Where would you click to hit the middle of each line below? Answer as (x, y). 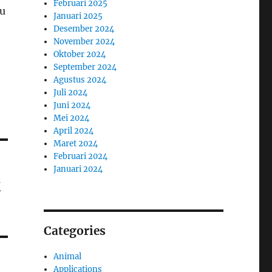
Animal (68, 256)
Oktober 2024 (80, 54)
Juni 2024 (72, 105)
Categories (74, 230)
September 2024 (85, 67)
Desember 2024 (84, 29)
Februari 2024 (81, 156)
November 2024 (84, 41)
